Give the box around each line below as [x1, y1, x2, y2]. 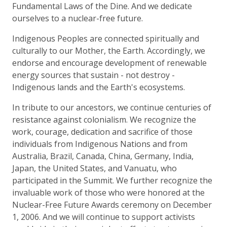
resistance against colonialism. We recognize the [12, 113, 196, 125]
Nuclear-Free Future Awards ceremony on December [12, 199, 212, 210]
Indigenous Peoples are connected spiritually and [12, 32, 199, 44]
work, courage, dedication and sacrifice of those [12, 126, 193, 137]
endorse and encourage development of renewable [12, 57, 207, 68]
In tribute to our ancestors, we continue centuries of [12, 101, 211, 113]
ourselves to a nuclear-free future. [12, 12, 143, 24]
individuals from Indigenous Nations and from [12, 138, 187, 149]
